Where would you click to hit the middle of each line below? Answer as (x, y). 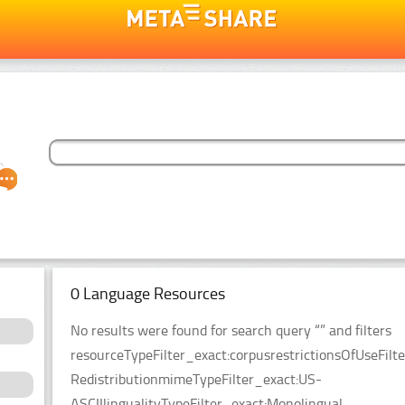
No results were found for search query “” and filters (231, 330)
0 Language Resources (148, 293)
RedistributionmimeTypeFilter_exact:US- (196, 379)
